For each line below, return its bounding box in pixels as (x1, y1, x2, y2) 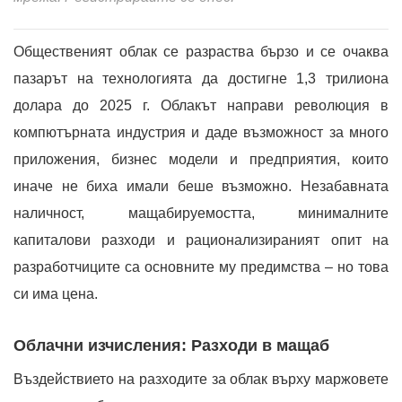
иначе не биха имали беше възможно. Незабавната (13, 179, 389, 194)
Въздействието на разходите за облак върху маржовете (13, 371, 389, 387)
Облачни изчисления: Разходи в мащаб (13, 336, 329, 354)
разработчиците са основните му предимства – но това (13, 259, 389, 275)
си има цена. (13, 286, 98, 301)
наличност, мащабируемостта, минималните (13, 205, 389, 221)
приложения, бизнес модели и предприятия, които (13, 152, 389, 167)
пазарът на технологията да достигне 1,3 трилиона (13, 71, 389, 86)
